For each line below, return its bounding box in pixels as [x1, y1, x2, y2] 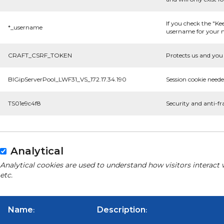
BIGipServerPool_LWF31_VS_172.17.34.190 [8, 75, 126, 83]
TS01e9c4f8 [8, 99, 41, 107]
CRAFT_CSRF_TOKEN [8, 51, 72, 59]
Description [97, 205, 145, 214]
